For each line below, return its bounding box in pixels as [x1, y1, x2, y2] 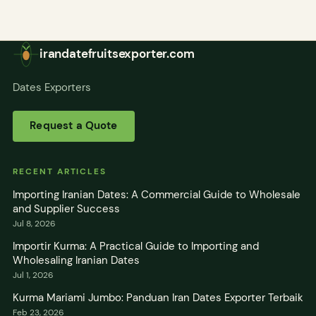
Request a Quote [30, 119, 118, 133]
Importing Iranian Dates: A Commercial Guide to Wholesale [13, 187, 300, 202]
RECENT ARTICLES [13, 165, 107, 177]
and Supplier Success [13, 201, 120, 216]
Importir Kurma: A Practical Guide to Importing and [13, 238, 259, 253]
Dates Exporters [13, 80, 91, 95]
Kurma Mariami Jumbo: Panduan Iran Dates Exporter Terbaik [13, 290, 303, 305]
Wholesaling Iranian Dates [13, 253, 140, 267]
